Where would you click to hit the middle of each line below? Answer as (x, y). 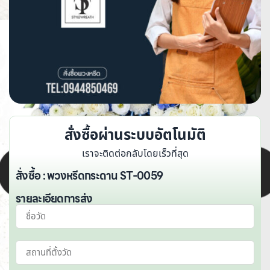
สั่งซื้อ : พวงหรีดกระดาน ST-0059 (89, 175)
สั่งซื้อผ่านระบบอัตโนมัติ (135, 135)
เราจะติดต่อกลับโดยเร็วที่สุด (135, 153)
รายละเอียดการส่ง (54, 199)
